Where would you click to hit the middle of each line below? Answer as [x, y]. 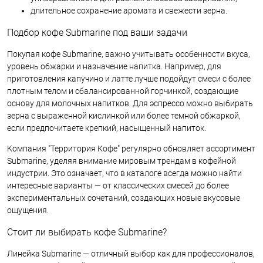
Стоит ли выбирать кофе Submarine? [87, 232]
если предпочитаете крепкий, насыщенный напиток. [107, 128]
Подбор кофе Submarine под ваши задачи [97, 33]
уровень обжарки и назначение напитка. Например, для [114, 67]
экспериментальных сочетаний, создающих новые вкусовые [124, 198]
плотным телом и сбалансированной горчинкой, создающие [123, 91]
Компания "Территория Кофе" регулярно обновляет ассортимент [131, 149]
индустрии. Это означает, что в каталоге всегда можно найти [124, 173]
